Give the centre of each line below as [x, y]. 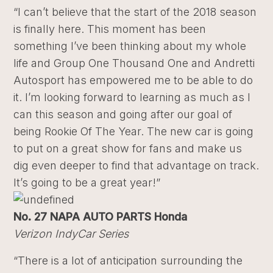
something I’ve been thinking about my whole [130, 46]
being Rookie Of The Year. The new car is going [134, 131]
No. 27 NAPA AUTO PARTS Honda [101, 217]
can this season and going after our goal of [123, 114]
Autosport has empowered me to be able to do [133, 80]
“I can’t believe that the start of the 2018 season [135, 12]
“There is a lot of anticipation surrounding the [128, 261]
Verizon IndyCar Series [71, 234]
